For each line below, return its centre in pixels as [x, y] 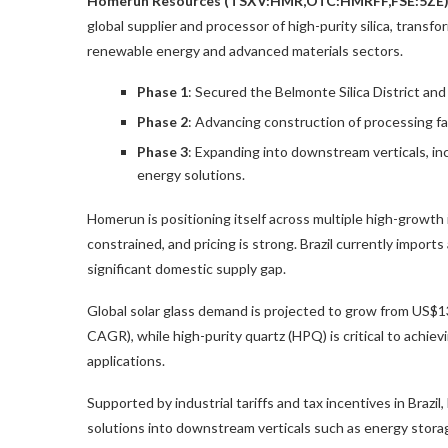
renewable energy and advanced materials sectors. [245, 50]
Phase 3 [162, 151]
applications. [126, 360]
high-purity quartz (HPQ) [250, 335]
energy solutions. [191, 174]
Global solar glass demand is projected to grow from [249, 310]
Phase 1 [162, 91]
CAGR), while [130, 335]
